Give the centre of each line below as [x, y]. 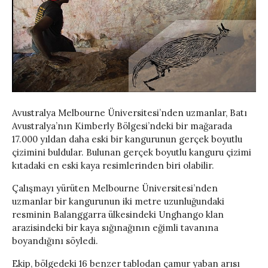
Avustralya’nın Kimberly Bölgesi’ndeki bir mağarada [122, 126]
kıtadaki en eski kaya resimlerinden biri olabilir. [113, 166]
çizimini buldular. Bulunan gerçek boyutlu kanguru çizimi [132, 153]
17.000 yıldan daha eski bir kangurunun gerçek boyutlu [127, 139]
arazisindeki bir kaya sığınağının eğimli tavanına [115, 228]
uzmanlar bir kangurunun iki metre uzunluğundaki [118, 202]
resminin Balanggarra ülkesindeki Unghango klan [118, 215]
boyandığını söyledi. [55, 241]
